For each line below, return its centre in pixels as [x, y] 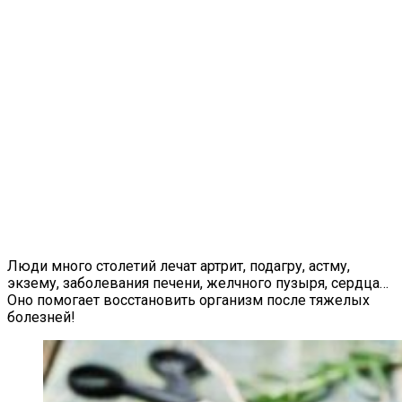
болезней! [41, 317]
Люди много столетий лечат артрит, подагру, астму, [179, 266]
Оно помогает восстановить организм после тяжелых [188, 300]
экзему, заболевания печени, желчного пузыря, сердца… [198, 283]
